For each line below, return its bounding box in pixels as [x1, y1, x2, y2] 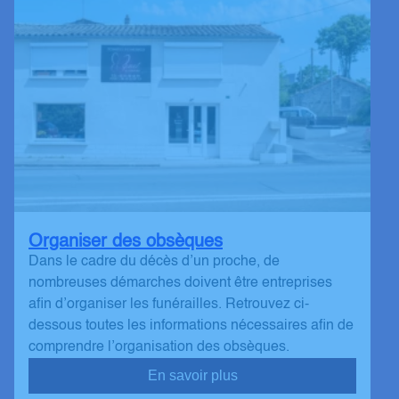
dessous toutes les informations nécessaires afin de [28, 319, 354, 334]
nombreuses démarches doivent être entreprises [28, 276, 332, 291]
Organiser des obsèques [28, 233, 223, 252]
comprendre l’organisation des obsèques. [28, 340, 289, 355]
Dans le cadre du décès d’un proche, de [28, 255, 280, 270]
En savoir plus [147, 368, 238, 384]
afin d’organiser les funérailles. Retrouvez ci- [28, 297, 309, 313]
